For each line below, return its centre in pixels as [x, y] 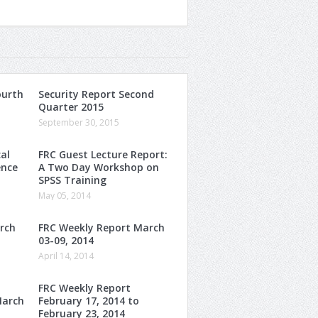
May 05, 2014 [65, 195]
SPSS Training [72, 180]
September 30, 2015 [79, 122]
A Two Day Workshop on [99, 167]
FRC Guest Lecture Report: [103, 154]
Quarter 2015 [71, 106]
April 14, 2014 [66, 256]
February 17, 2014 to [89, 300]
